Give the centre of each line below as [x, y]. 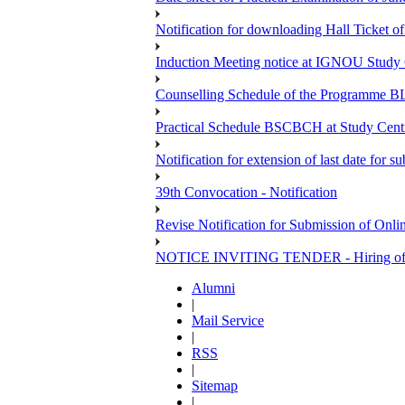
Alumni [213, 288]
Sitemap [215, 386]
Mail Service [228, 321]
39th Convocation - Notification [246, 193]
